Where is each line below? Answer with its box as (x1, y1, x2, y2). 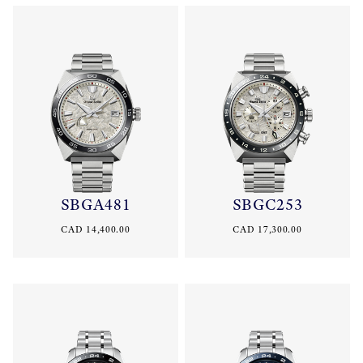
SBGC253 (232, 194, 303, 215)
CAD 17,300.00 (233, 223, 302, 235)
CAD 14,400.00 (61, 223, 130, 235)
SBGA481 (60, 194, 131, 215)
